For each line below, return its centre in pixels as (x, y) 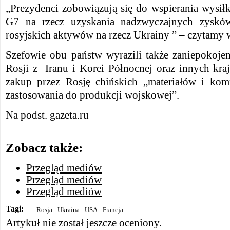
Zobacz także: (44, 148)
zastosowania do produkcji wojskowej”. (92, 95)
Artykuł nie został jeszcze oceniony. (84, 223)
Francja (113, 210)
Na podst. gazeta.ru (47, 115)
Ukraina (69, 210)
